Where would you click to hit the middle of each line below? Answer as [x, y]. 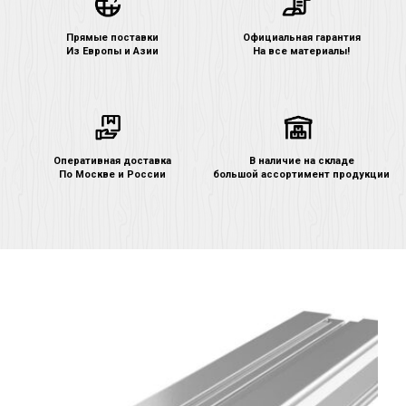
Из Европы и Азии [112, 51]
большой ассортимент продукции [301, 174]
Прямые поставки [112, 37]
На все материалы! [301, 51]
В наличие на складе [301, 160]
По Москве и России [112, 174]
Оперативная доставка [112, 160]
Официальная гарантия [301, 37]
